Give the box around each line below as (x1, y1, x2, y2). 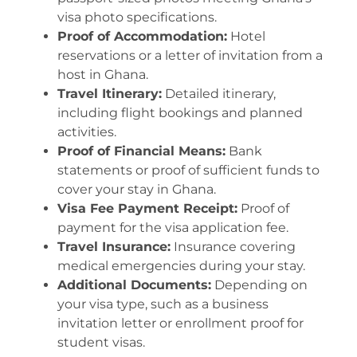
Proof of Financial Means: (57, 143, 226, 159)
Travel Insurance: (57, 239, 171, 255)
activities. (57, 124, 116, 140)
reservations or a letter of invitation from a (57, 48, 323, 64)
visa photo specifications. (57, 10, 217, 25)
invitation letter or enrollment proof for (57, 316, 304, 331)
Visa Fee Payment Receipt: (57, 201, 237, 217)
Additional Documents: (57, 277, 211, 293)
